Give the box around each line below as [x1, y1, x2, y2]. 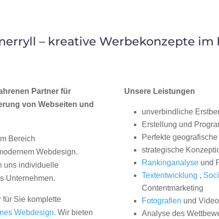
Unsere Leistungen [124, 87, 195, 96]
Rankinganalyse [141, 158, 198, 167]
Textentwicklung [141, 171, 197, 180]
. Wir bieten [54, 208, 93, 217]
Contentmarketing [141, 184, 203, 193]
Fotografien [141, 197, 181, 205]
